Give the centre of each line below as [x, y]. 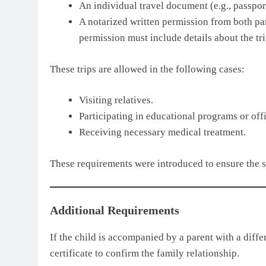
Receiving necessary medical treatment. [162, 132]
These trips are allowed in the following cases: [147, 69]
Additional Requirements [115, 210]
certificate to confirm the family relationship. [145, 253]
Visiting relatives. [116, 100]
